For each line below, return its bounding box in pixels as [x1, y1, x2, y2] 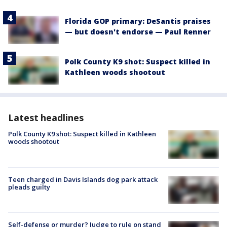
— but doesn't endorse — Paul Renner [65, 26, 211, 36]
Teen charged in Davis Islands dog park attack [8, 174, 158, 184]
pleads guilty [8, 182, 50, 192]
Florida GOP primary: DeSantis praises [65, 16, 211, 26]
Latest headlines [8, 111, 84, 124]
